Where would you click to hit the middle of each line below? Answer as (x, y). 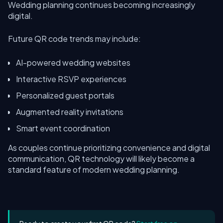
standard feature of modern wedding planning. (94, 169)
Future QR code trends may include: (74, 39)
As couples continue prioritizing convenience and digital (109, 148)
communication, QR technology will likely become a (101, 159)
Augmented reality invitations (70, 112)
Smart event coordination (63, 128)
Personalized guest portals (65, 95)
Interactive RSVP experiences (71, 79)
